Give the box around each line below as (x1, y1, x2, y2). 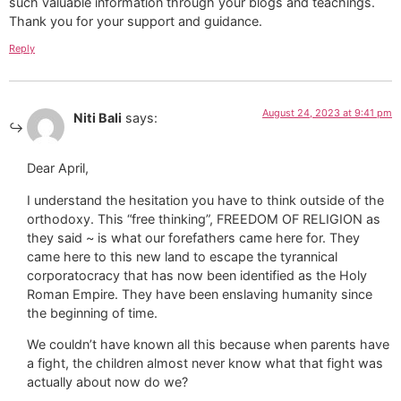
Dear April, (27, 160, 89, 176)
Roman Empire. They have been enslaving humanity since (27, 286, 372, 302)
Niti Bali (73, 109, 122, 125)
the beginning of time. (27, 304, 158, 320)
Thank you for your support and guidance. (9, 13, 262, 30)
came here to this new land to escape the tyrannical (27, 248, 337, 264)
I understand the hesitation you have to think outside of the (27, 192, 384, 208)
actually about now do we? (27, 373, 188, 389)
